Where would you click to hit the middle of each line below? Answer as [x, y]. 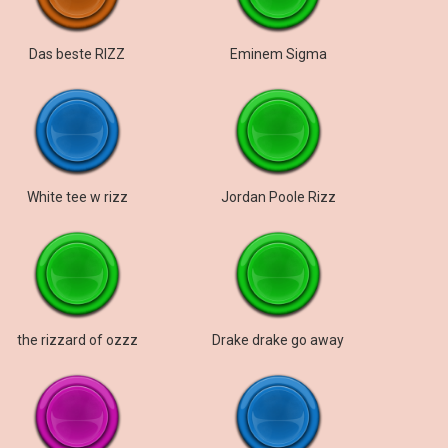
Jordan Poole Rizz [278, 197]
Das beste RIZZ [77, 54]
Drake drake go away [278, 340]
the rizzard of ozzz [77, 340]
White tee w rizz [77, 197]
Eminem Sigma [278, 54]
